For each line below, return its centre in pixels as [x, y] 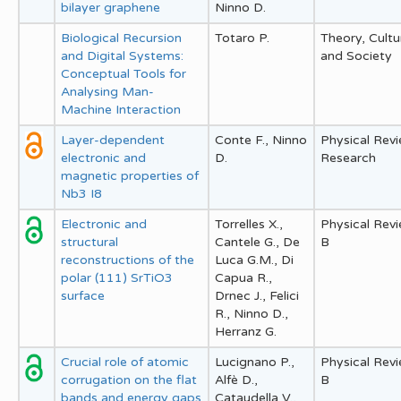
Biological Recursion [121, 38]
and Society [356, 55]
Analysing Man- [107, 91]
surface [83, 295]
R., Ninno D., [252, 313]
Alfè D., [236, 380]
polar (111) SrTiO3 [117, 277]
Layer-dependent [113, 140]
